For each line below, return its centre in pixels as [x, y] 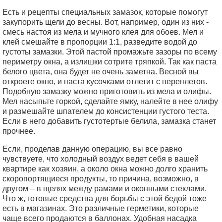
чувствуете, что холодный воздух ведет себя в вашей [101, 159]
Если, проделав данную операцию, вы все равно [92, 149]
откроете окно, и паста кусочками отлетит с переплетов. [105, 82]
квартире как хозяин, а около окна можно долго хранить [105, 169]
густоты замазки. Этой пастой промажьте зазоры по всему [110, 52]
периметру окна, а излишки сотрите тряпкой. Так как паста [110, 62]
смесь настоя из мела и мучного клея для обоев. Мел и [103, 32]
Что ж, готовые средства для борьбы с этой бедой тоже [105, 198]
